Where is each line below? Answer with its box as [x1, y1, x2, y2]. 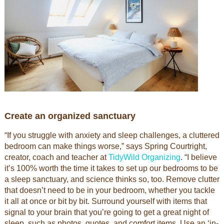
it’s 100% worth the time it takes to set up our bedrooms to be [4, 164, 218, 172]
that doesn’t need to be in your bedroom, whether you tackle [4, 186, 215, 194]
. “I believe [180, 153, 217, 161]
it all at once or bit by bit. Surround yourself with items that [4, 197, 207, 205]
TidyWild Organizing [108, 153, 180, 161]
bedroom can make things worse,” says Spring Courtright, [4, 142, 207, 150]
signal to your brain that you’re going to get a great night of [4, 208, 209, 216]
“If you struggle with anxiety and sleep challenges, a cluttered [4, 131, 219, 139]
